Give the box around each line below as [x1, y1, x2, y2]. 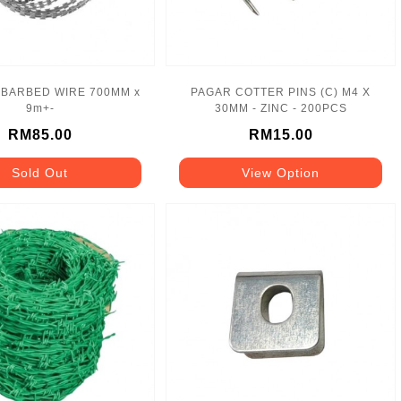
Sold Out [12, 165, 69, 180]
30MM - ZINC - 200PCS [214, 101, 347, 115]
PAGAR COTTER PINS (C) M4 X [191, 85, 371, 98]
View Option [242, 165, 320, 180]
